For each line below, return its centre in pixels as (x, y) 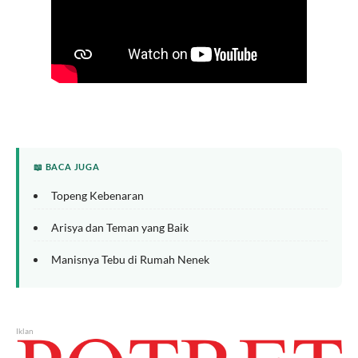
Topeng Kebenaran (97, 195)
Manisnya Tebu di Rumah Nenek (130, 259)
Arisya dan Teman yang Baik (120, 227)
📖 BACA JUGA (67, 167)
